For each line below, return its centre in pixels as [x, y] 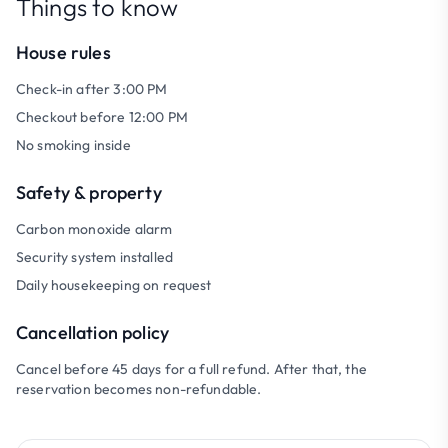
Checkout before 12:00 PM [102, 117]
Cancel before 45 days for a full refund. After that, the [191, 369]
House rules [63, 52]
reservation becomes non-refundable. [139, 389]
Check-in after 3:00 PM [92, 89]
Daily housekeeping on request [114, 285]
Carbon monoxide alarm [94, 229]
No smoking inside [73, 145]
